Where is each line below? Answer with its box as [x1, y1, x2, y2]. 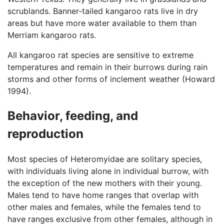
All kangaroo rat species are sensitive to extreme [7, 50, 193, 60]
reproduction [7, 126, 83, 141]
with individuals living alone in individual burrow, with [7, 165, 208, 176]
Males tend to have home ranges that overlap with [7, 189, 198, 200]
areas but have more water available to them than [7, 18, 196, 28]
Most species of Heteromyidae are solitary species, [7, 153, 202, 164]
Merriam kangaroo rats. [7, 30, 96, 40]
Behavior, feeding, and [7, 108, 138, 123]
